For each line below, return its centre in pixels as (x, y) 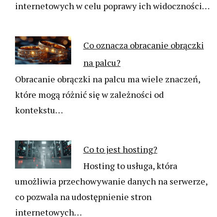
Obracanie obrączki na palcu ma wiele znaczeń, (108, 79)
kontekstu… (39, 110)
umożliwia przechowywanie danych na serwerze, (111, 181)
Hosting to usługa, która (130, 166)
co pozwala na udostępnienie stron (83, 197)
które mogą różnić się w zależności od (89, 95)
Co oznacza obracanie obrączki (143, 45)
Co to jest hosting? (120, 149)
